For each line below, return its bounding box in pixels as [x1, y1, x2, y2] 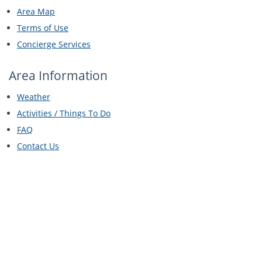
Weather [17, 91, 50, 102]
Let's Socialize [9, 224, 102, 244]
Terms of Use [17, 22, 68, 33]
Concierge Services [17, 39, 91, 50]
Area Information [9, 67, 108, 84]
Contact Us [17, 140, 59, 151]
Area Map [17, 6, 55, 17]
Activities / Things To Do [17, 107, 111, 119]
